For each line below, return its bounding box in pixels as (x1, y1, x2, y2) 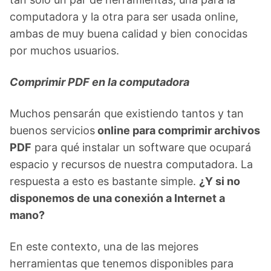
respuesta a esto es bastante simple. (10, 175, 199, 188)
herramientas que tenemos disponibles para (10, 257, 233, 270)
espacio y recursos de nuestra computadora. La (10, 158, 253, 171)
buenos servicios (10, 124, 95, 137)
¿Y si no (199, 175, 240, 188)
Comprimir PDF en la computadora (10, 76, 189, 88)
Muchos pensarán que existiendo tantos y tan (10, 107, 244, 120)
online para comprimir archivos (95, 124, 260, 137)
